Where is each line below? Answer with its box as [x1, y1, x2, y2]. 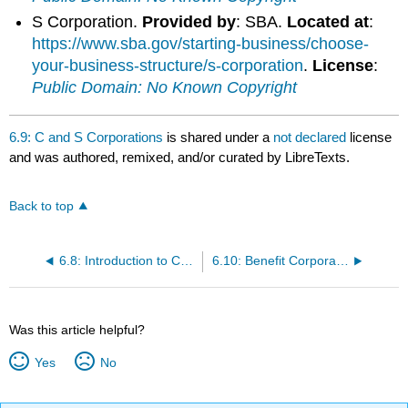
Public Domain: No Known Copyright [32, 78, 298, 97]
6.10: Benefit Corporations [335, 253, 349, 268]
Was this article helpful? [9, 321, 146, 337]
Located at [287, 13, 370, 32]
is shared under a [163, 128, 274, 145]
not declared [273, 128, 351, 145]
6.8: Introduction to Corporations [179, 253, 193, 268]
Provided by [142, 13, 237, 32]
